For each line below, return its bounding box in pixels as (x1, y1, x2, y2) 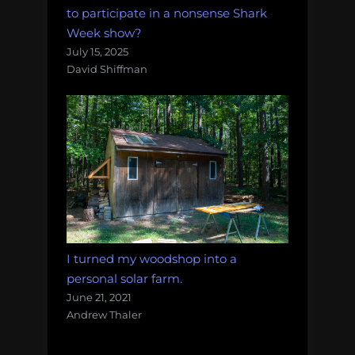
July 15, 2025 (67, 44, 128, 58)
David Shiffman (67, 62, 147, 75)
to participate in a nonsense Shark (67, 5, 267, 21)
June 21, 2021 (67, 290, 132, 303)
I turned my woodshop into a (67, 250, 237, 266)
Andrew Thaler (67, 307, 142, 321)
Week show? (67, 25, 142, 40)
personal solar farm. (67, 270, 182, 286)
